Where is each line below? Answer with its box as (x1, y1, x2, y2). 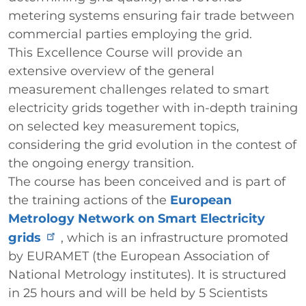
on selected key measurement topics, (8, 119, 239, 134)
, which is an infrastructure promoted (61, 230, 289, 245)
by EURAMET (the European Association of (8, 249, 269, 264)
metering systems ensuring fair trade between (8, 8, 294, 23)
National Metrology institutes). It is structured (8, 267, 286, 282)
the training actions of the (8, 193, 170, 208)
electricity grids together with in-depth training (8, 100, 298, 115)
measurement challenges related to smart (8, 82, 269, 97)
